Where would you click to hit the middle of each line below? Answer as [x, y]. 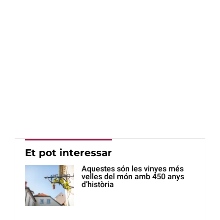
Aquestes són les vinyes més [133, 169]
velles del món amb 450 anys [133, 177]
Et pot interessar [69, 153]
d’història [98, 185]
